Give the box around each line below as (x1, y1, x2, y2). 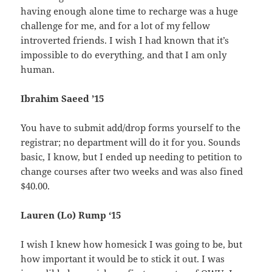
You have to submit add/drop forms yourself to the (21, 121, 241, 134)
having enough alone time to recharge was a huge (21, 5, 239, 18)
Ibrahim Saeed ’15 (21, 92, 104, 105)
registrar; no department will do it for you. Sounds (21, 136, 241, 149)
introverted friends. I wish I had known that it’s (21, 34, 229, 47)
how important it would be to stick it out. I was (21, 253, 225, 265)
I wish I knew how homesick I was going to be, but (21, 238, 243, 251)
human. (21, 63, 55, 76)
